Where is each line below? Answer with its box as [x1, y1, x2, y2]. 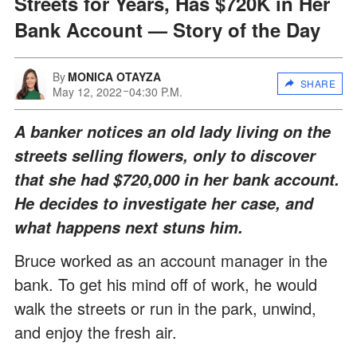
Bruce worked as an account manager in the [14, 248, 328, 272]
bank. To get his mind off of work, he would [14, 272, 317, 296]
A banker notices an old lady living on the [14, 120, 331, 143]
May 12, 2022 [53, 83, 122, 100]
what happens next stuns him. [14, 215, 243, 238]
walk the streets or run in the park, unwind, [14, 296, 316, 320]
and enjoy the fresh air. [14, 320, 177, 343]
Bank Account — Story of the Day [14, 15, 320, 43]
